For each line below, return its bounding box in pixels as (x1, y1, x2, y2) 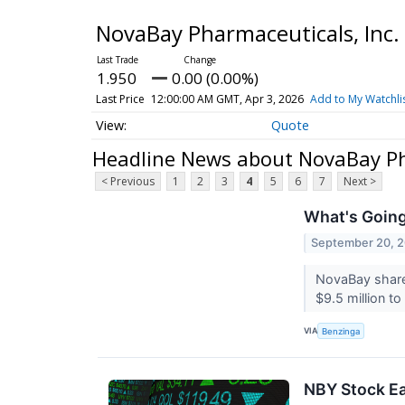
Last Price (95, 91, 145, 107)
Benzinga (322, 325, 361, 336)
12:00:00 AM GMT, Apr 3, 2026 (150, 91, 304, 107)
